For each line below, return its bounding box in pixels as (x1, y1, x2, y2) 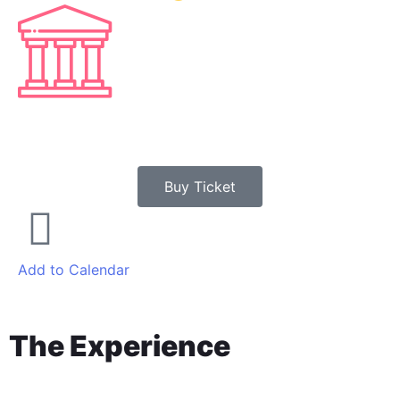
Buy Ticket (164, 178, 236, 196)
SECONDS (33, 57, 92, 68)
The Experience (9, 329, 230, 363)
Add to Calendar (18, 261, 129, 279)
